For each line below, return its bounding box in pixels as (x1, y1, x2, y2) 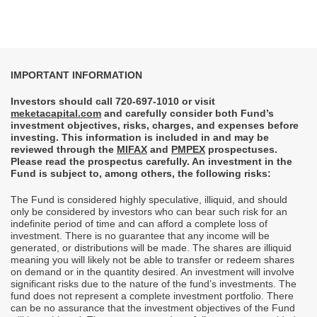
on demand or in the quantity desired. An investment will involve (11, 266, 294, 278)
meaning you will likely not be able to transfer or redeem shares (11, 254, 294, 266)
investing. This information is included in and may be (11, 132, 269, 144)
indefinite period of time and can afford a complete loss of (11, 218, 267, 230)
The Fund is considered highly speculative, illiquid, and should (11, 194, 287, 206)
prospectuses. (205, 144, 277, 156)
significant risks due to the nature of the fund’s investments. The (11, 278, 296, 290)
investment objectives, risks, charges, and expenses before (11, 120, 299, 132)
